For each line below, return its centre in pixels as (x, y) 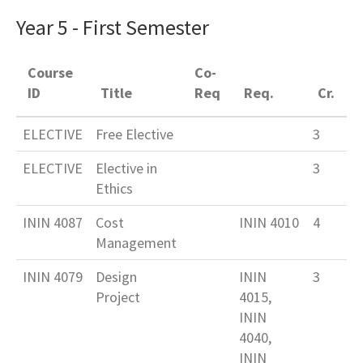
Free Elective (135, 135)
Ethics (114, 189)
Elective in (126, 169)
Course (51, 73)
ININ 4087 (53, 223)
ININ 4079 (53, 277)
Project (118, 297)
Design (116, 277)
